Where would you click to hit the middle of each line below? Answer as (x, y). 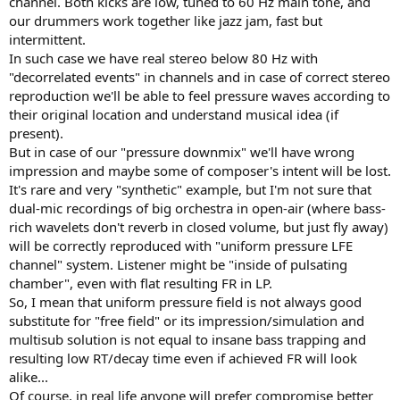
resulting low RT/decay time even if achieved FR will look (183, 358)
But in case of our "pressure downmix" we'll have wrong (182, 151)
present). (36, 133)
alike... (29, 376)
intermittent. (47, 39)
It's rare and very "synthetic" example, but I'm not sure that (190, 189)
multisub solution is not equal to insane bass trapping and (187, 339)
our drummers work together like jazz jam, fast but (166, 20)
